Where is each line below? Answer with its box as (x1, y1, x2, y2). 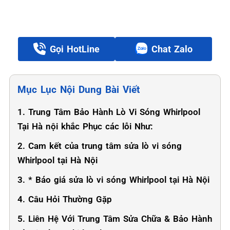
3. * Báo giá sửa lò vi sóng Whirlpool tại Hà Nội (17, 175, 209, 185)
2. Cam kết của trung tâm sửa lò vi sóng (17, 141, 182, 151)
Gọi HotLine (50, 43, 100, 54)
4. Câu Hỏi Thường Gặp (17, 194, 112, 204)
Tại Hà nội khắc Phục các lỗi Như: (17, 121, 153, 131)
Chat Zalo (151, 43, 193, 54)
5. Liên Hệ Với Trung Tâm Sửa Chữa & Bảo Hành (17, 214, 212, 224)
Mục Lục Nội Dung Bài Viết (17, 84, 140, 95)
